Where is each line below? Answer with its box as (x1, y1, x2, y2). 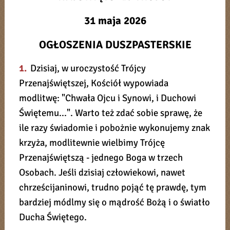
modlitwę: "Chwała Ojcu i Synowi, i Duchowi (19, 92, 197, 104)
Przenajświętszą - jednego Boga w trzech (19, 151, 183, 164)
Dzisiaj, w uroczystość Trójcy (28, 62, 146, 74)
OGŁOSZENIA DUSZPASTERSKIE (39, 38, 191, 52)
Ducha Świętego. (19, 211, 87, 223)
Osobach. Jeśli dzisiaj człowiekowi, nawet (19, 166, 186, 179)
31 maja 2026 (84, 14, 146, 28)
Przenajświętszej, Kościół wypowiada (19, 77, 169, 89)
